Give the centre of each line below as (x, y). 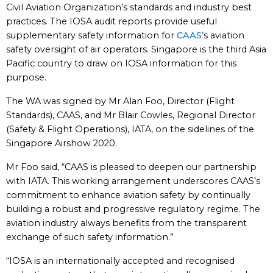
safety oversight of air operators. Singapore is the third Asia (136, 49)
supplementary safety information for (91, 35)
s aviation (224, 35)
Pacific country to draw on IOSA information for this (121, 63)
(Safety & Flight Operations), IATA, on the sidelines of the (130, 129)
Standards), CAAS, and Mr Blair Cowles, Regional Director (131, 115)
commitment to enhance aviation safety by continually (128, 195)
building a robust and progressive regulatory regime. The (133, 209)
